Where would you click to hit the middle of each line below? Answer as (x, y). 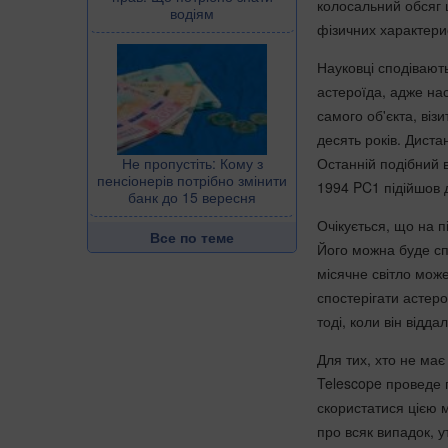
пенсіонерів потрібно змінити (192, 180)
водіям (192, 12)
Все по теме (192, 237)
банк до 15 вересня (192, 197)
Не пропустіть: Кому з (192, 163)
